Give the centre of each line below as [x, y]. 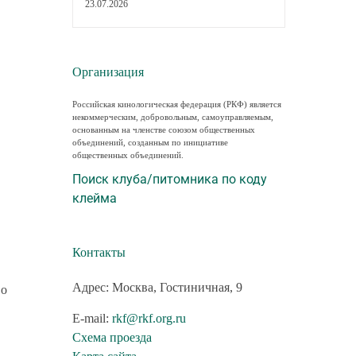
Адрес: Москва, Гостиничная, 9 [157, 288]
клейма [94, 199]
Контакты [99, 253]
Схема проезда [112, 338]
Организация [108, 72]
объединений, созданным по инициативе [150, 143]
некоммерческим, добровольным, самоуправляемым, [172, 117]
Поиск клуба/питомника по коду [169, 180]
